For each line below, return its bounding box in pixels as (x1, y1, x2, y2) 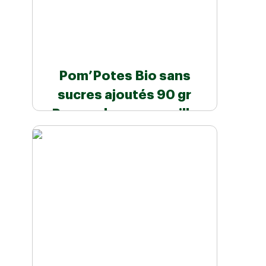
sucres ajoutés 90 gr (58, 88, 192, 102)
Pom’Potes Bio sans (58, 69, 191, 83)
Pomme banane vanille (51, 107, 198, 121)
